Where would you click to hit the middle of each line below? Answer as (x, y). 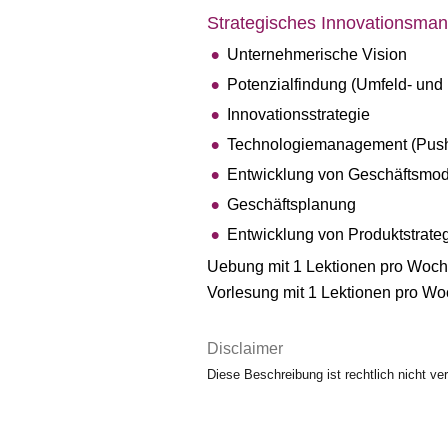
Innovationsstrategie (298, 114)
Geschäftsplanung (291, 204)
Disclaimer (245, 348)
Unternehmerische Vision (317, 54)
